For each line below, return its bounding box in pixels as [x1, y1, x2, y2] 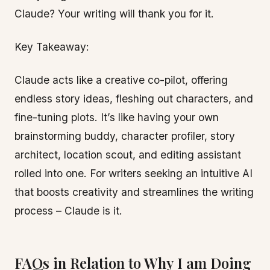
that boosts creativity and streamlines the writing [14, 186, 254, 198]
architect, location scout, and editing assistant [14, 148, 241, 161]
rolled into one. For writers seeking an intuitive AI [14, 167, 253, 180]
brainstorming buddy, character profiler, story [14, 130, 235, 142]
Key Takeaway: [14, 40, 89, 53]
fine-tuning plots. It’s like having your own [14, 111, 219, 124]
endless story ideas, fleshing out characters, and [14, 92, 253, 105]
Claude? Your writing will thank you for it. [14, 7, 214, 20]
